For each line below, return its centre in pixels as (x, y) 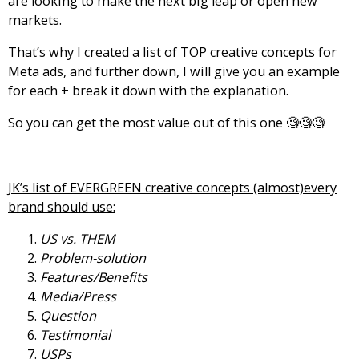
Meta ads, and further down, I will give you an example (174, 71)
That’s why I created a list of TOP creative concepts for (172, 52)
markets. (35, 20)
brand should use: (62, 206)
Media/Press (78, 296)
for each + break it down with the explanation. (148, 90)
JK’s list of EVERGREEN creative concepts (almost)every (172, 187)
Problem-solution (93, 258)
